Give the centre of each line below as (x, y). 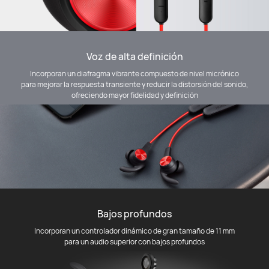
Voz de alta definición (134, 56)
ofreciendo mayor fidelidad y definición (134, 95)
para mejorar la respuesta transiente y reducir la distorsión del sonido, (134, 84)
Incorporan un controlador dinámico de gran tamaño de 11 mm (134, 231)
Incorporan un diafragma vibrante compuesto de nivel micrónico (134, 73)
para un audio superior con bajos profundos (134, 241)
